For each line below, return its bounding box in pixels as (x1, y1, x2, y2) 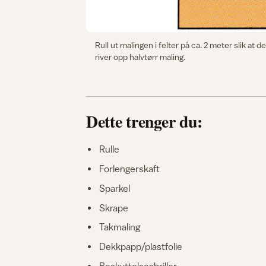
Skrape (99, 202, 129, 213)
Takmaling (99, 221, 141, 233)
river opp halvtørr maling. (95, 52, 186, 62)
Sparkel (99, 182, 131, 194)
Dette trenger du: (86, 109, 202, 134)
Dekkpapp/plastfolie (99, 241, 183, 252)
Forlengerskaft (99, 163, 160, 175)
